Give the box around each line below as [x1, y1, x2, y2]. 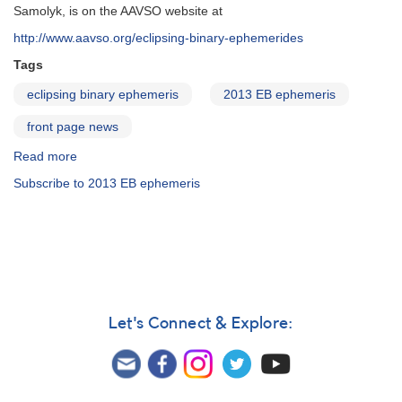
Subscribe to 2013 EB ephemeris [13, 176, 200, 191]
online [77, 239, 111, 254]
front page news [27, 119, 118, 135]
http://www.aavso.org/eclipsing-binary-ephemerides [13, 31, 303, 46]
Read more [13, 149, 77, 164]
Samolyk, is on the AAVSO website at [13, 4, 223, 19]
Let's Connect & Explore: [109, 315, 293, 333]
